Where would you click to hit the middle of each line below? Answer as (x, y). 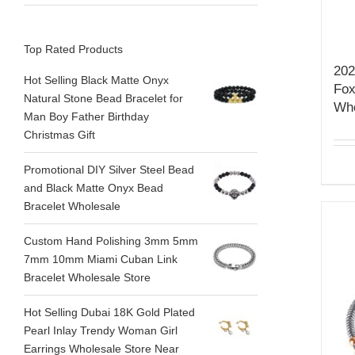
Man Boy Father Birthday (86, 117)
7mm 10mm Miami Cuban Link (101, 260)
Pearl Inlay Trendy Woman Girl (101, 331)
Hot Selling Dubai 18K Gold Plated (109, 313)
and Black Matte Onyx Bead (94, 188)
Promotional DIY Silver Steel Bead (109, 170)
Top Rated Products (73, 49)
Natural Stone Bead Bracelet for (103, 99)
